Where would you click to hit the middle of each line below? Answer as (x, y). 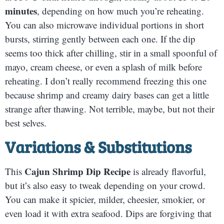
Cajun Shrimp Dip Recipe (77, 171)
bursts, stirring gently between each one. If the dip (100, 39)
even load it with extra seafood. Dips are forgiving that (108, 213)
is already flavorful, (168, 171)
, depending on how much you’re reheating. (120, 11)
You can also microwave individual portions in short (104, 25)
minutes (21, 11)
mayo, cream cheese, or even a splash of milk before (103, 67)
